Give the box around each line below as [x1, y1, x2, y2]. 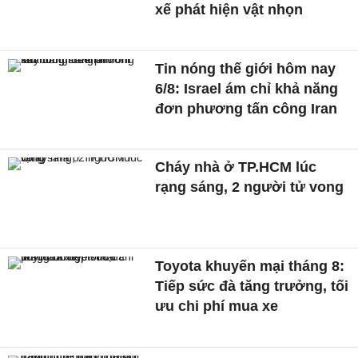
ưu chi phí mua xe [155, 298, 279, 315]
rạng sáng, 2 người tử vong [155, 179, 344, 196]
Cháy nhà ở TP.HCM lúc [155, 159, 317, 176]
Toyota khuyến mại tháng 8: [155, 258, 345, 275]
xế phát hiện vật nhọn [155, 2, 304, 18]
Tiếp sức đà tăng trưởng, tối [155, 278, 349, 295]
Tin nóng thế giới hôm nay [155, 60, 336, 77]
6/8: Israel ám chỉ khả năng [155, 80, 339, 97]
